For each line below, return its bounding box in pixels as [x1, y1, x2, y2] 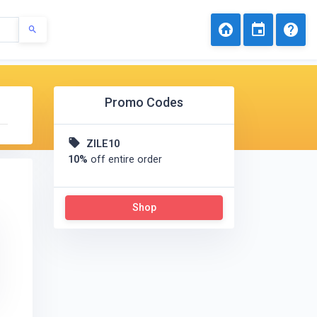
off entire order [88, 154, 162, 166]
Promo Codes [105, 95, 183, 110]
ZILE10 [86, 138, 120, 150]
